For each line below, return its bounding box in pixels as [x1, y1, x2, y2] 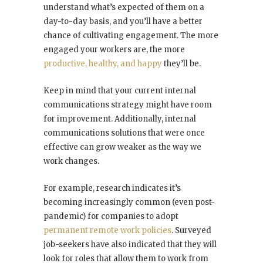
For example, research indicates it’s [43, 183, 181, 194]
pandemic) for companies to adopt [43, 211, 178, 222]
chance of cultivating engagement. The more [43, 31, 218, 41]
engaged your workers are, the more [43, 45, 185, 55]
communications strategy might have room [43, 100, 212, 110]
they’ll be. [162, 59, 201, 69]
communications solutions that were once [43, 128, 205, 139]
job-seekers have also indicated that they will [43, 240, 217, 250]
